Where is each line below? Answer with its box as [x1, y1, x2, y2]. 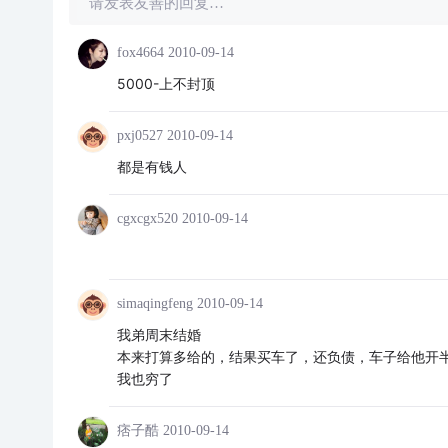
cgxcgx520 [116, 211, 178, 226]
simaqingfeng [116, 296, 193, 312]
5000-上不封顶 [116, 75, 215, 92]
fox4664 [116, 45, 164, 60]
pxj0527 [116, 128, 163, 143]
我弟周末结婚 [116, 326, 201, 344]
